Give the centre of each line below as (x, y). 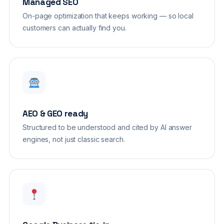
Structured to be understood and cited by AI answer (107, 127)
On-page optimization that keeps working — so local (108, 16)
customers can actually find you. (74, 28)
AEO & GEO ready (55, 114)
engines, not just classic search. (74, 139)
